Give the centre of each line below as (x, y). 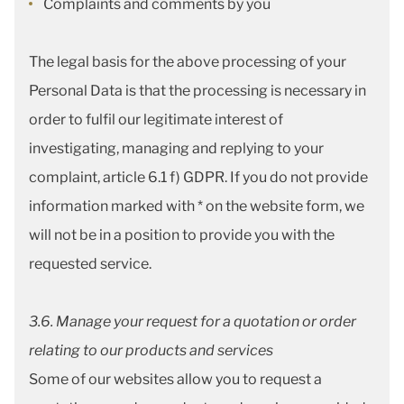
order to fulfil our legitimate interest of (156, 119)
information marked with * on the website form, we (197, 206)
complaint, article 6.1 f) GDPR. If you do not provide (198, 177)
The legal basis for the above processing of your (188, 62)
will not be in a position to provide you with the (182, 235)
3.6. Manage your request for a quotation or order (193, 321)
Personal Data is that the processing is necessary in (197, 91)
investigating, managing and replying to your (176, 148)
